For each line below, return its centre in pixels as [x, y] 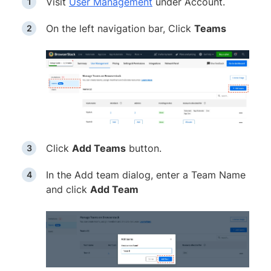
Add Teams [99, 148]
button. [144, 148]
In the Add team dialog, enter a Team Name [146, 175]
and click [68, 189]
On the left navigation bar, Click [120, 28]
